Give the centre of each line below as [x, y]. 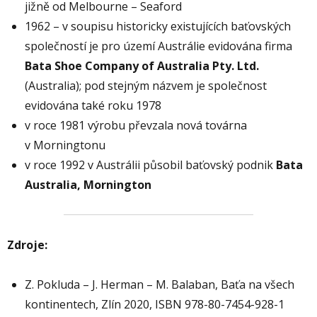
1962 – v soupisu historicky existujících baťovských [158, 26]
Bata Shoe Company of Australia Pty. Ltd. [142, 65]
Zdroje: [27, 244]
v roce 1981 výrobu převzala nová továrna [136, 125]
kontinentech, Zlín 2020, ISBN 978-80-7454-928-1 [155, 304]
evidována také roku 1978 [93, 105]
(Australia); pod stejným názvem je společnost [146, 85]
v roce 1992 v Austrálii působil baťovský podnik [150, 165]
